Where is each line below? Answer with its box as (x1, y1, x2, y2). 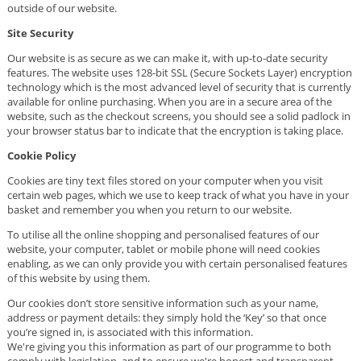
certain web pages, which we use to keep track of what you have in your (6, 187, 349, 202)
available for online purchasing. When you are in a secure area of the (6, 93, 332, 109)
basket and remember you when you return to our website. (6, 201, 292, 217)
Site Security (6, 25, 73, 40)
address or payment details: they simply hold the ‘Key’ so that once (6, 309, 326, 325)
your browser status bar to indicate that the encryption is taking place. (6, 122, 343, 138)
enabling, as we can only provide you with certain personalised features (6, 255, 347, 271)
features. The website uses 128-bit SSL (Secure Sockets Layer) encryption (6, 64, 352, 80)
